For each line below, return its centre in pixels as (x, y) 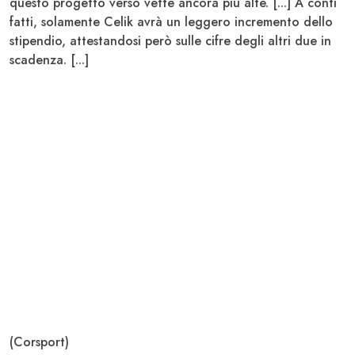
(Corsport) (39, 342)
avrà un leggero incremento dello (235, 21)
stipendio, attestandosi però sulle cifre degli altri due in (170, 40)
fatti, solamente (57, 21)
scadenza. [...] (49, 59)
